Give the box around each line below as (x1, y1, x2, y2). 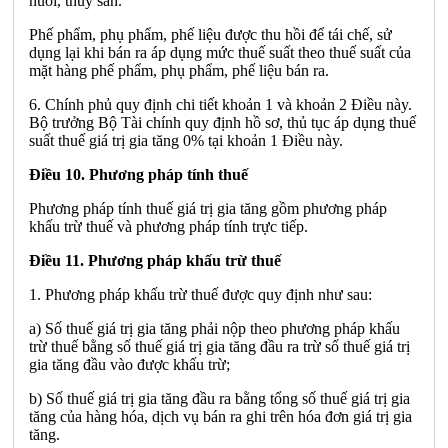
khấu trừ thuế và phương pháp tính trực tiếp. (29, 217, 308, 235)
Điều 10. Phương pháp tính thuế (29, 165, 248, 183)
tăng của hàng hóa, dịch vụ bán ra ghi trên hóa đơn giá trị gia (29, 407, 412, 425)
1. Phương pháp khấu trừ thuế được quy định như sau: (29, 285, 372, 303)
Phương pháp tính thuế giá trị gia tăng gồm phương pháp (29, 199, 387, 217)
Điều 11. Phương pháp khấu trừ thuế (29, 251, 281, 269)
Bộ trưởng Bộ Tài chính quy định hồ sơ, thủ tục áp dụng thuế (29, 113, 416, 131)
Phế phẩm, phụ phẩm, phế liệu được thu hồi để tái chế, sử (29, 25, 392, 43)
